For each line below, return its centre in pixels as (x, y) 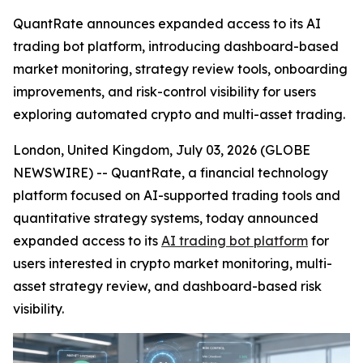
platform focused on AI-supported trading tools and (177, 195)
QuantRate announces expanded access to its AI (167, 23)
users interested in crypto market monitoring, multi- (173, 263)
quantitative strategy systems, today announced (166, 218)
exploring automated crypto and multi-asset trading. (179, 114)
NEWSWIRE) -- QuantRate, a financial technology (171, 173)
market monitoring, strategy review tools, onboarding (180, 69)
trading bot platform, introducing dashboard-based (176, 46)
